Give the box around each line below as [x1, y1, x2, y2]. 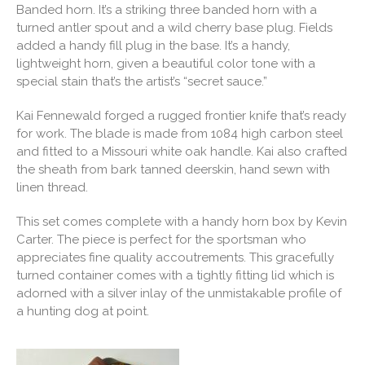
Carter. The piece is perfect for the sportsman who [16, 232, 306, 248]
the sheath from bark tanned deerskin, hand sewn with [16, 162, 330, 178]
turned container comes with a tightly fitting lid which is [16, 268, 334, 284]
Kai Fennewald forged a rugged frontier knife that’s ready [16, 108, 346, 124]
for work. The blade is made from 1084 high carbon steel [16, 126, 343, 142]
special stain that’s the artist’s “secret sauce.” [16, 74, 267, 90]
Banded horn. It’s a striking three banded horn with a [16, 2, 317, 18]
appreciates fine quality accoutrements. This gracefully [16, 250, 334, 266]
